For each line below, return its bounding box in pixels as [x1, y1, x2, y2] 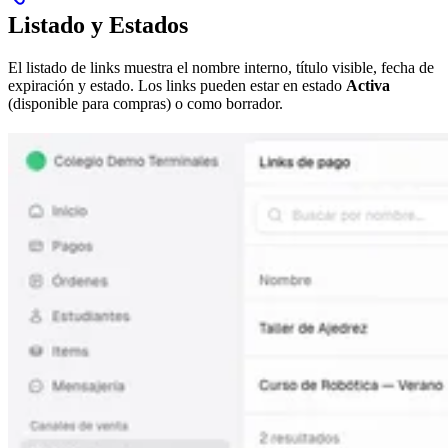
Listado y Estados [8, 12, 188, 39]
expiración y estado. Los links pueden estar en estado [8, 77, 346, 95]
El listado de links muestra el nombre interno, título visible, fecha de [8, 59, 434, 77]
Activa [346, 77, 390, 95]
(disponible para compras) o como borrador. [8, 95, 283, 113]
